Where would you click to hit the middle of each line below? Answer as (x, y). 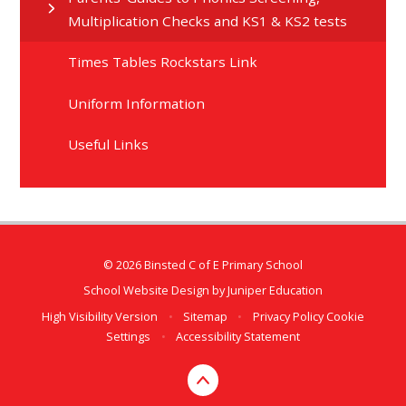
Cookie (345, 316)
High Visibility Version (100, 316)
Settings (129, 336)
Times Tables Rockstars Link (163, 62)
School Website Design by (155, 290)
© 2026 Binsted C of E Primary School (203, 264)
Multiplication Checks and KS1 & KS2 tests (208, 21)
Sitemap (205, 316)
